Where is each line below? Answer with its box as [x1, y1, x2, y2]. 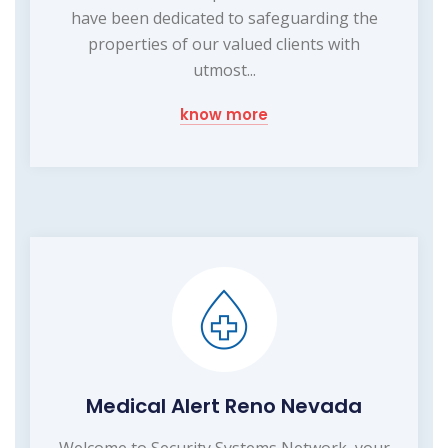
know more [180, 104, 268, 126]
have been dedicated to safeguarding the [70, 7, 378, 30]
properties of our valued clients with [88, 33, 360, 56]
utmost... [192, 59, 256, 82]
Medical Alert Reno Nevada [86, 392, 362, 421]
